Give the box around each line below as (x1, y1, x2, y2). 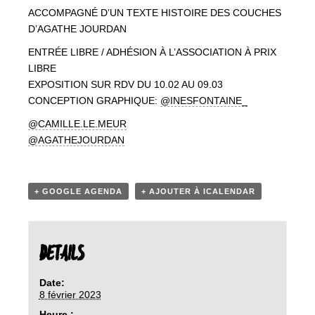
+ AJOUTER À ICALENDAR (141, 187, 255, 195)
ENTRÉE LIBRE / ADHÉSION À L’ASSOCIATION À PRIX (28, 46, 276, 58)
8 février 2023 (39, 288, 101, 300)
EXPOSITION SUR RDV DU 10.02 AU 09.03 (28, 79, 223, 90)
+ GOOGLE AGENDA (34, 187, 122, 195)
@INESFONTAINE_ (160, 95, 247, 106)
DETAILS (39, 241, 84, 267)
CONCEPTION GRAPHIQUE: (28, 95, 160, 106)
